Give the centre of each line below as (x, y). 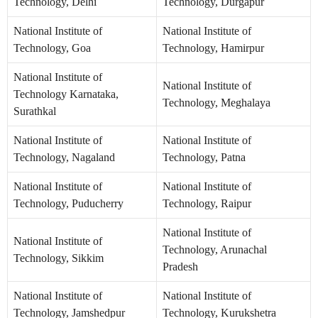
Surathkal (35, 111)
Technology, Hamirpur (213, 48)
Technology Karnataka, (66, 94)
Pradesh (180, 267)
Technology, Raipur (207, 204)
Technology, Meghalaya (216, 103)
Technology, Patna (204, 158)
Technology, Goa (52, 48)
